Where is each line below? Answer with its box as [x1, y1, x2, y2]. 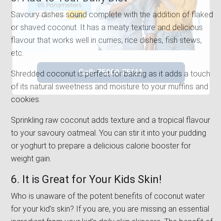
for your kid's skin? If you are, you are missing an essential [11, 204, 209, 214]
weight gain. [11, 154, 53, 164]
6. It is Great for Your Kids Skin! [11, 173, 164, 186]
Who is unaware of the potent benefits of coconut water [11, 191, 205, 201]
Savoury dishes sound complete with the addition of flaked [11, 10, 213, 20]
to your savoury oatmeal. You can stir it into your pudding [11, 128, 206, 138]
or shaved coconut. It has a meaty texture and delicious [11, 23, 203, 33]
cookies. [11, 95, 42, 105]
